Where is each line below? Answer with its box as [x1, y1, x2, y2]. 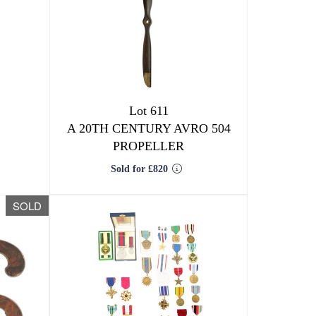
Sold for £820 [110, 164, 168, 174]
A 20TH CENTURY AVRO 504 [66, 121, 231, 135]
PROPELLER [113, 139, 185, 153]
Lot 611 [128, 104, 169, 118]
